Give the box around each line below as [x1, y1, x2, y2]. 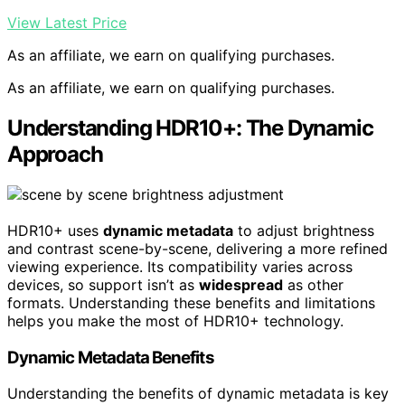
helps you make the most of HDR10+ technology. [7, 311, 344, 330]
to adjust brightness [233, 221, 374, 240]
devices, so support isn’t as [7, 275, 199, 294]
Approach [7, 141, 103, 168]
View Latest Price [7, 14, 127, 33]
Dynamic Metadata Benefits [7, 346, 214, 368]
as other [283, 275, 344, 294]
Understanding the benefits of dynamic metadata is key [7, 384, 389, 403]
